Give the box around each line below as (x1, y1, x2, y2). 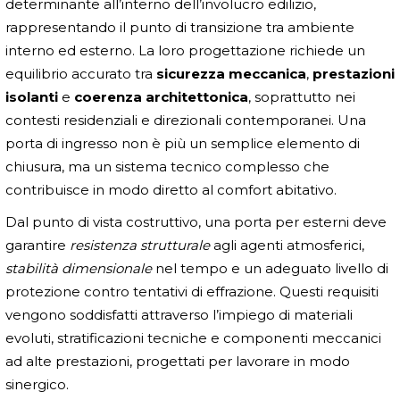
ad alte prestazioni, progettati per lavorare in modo (5, 352, 350, 370)
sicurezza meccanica (156, 64, 306, 82)
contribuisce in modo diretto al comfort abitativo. (5, 180, 337, 198)
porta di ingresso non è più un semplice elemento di (5, 134, 360, 152)
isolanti (5, 87, 58, 105)
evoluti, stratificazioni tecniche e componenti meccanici (5, 329, 381, 346)
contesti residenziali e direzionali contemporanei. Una (5, 111, 366, 129)
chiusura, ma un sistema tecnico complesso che (5, 157, 329, 175)
